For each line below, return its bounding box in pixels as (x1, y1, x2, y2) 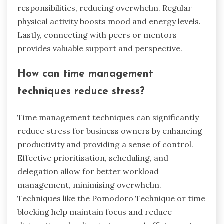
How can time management (17, 69, 153, 80)
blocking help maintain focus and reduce (17, 207, 172, 217)
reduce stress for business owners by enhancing (17, 126, 202, 136)
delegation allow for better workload (17, 166, 159, 177)
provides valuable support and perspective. (17, 43, 182, 53)
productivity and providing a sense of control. (17, 139, 193, 150)
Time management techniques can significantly (17, 112, 199, 123)
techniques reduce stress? (17, 86, 144, 97)
